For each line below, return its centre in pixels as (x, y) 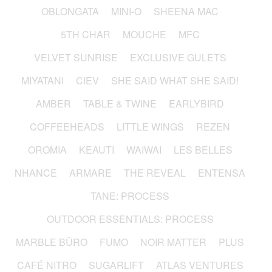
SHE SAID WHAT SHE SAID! (175, 81)
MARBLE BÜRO (52, 242)
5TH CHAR (85, 35)
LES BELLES (203, 150)
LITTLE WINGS (150, 127)
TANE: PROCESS (130, 196)
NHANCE (36, 173)
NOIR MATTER (173, 242)
